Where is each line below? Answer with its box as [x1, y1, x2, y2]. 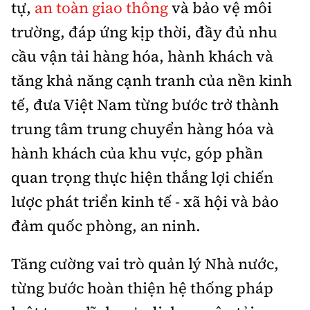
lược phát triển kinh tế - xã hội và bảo [11, 190, 279, 212]
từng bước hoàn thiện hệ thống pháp [11, 277, 273, 298]
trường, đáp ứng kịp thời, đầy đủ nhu [11, 21, 277, 42]
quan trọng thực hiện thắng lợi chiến [11, 166, 273, 188]
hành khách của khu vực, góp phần [11, 142, 263, 163]
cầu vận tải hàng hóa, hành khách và [11, 45, 273, 66]
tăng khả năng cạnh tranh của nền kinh [11, 69, 292, 91]
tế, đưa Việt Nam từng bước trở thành [11, 93, 279, 115]
